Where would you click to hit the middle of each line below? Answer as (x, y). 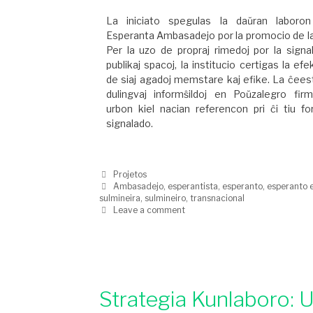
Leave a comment (150, 211)
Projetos (130, 175)
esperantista (193, 187)
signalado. (130, 124)
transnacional (217, 199)
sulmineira (120, 199)
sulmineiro (165, 199)
